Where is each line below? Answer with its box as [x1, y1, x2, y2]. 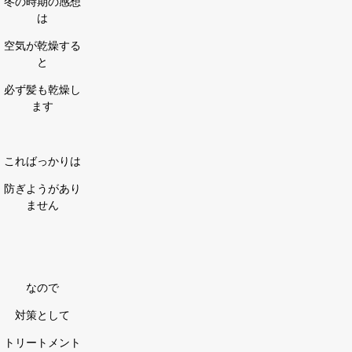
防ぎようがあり [4, 182, 81, 195]
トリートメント [4, 336, 81, 349]
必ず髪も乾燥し [4, 83, 81, 96]
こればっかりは [4, 155, 81, 167]
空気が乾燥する [4, 39, 81, 52]
